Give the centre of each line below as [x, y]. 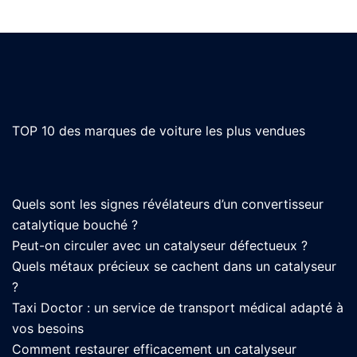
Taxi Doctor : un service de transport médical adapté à [178, 307]
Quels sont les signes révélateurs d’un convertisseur [168, 204]
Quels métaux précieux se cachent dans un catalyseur [174, 266]
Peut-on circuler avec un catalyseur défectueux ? [160, 245]
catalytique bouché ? [75, 224]
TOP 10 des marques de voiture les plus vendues [159, 130]
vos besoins [48, 328]
